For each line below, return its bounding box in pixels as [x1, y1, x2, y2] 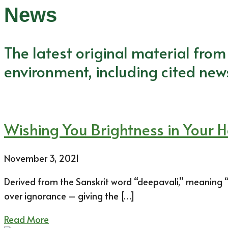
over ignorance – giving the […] [4, 189, 135, 203]
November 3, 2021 [4, 152, 79, 165]
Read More [4, 213, 49, 226]
